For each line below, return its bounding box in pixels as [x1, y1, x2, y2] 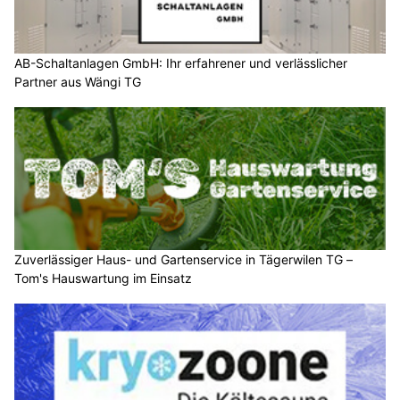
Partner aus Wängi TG [14, 74, 141, 90]
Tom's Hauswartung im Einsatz [14, 270, 192, 286]
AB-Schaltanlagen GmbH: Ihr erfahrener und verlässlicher [14, 55, 347, 71]
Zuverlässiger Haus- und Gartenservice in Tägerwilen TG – [14, 251, 353, 267]
